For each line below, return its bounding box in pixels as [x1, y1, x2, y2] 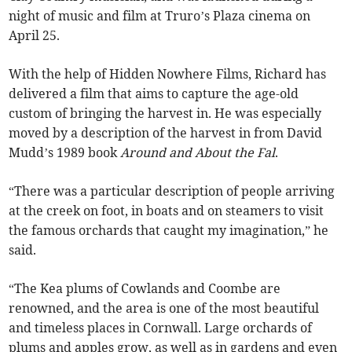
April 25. [9, 27, 60, 43]
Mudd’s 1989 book [9, 144, 121, 160]
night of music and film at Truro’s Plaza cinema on [9, 7, 311, 24]
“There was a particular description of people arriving [9, 182, 335, 199]
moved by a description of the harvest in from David [9, 124, 323, 141]
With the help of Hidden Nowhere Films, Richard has [9, 65, 327, 82]
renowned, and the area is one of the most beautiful [9, 299, 320, 316]
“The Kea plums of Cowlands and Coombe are [9, 280, 281, 296]
